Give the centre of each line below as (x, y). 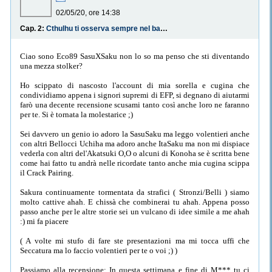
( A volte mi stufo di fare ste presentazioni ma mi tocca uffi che (135, 240)
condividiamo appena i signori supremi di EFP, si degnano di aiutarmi (135, 95)
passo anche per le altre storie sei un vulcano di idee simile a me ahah (135, 211)
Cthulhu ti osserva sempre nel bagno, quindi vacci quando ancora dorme (164, 29)
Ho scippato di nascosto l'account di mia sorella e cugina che (135, 85)
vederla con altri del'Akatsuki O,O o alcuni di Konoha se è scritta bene (135, 153)
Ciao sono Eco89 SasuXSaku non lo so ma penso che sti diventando (135, 56)
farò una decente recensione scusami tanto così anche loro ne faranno (135, 104)
